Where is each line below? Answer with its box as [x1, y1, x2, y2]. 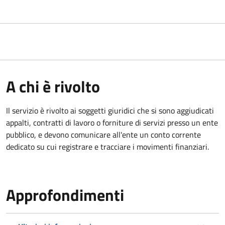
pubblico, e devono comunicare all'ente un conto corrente [6, 128, 201, 141]
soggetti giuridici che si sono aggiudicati [76, 104, 214, 117]
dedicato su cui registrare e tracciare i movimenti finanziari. [6, 140, 209, 153]
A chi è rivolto [6, 74, 100, 98]
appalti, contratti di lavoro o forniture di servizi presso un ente [6, 116, 218, 129]
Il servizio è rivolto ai [6, 104, 76, 117]
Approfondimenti [6, 182, 124, 207]
